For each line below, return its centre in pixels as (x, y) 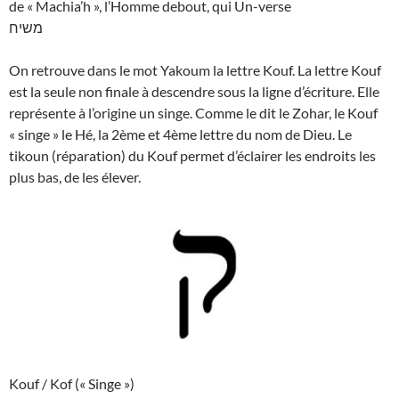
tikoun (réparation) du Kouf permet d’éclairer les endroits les (192, 156)
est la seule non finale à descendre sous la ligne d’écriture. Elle (194, 92)
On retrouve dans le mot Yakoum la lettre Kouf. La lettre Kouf (195, 70)
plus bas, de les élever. (75, 177)
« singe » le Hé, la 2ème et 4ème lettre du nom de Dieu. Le (180, 134)
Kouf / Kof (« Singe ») (72, 384)
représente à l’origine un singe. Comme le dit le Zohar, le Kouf (193, 113)
